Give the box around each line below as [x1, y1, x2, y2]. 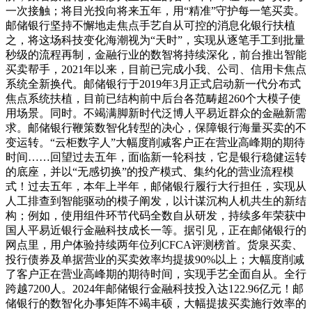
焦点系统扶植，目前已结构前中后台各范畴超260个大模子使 [6, 93, 301, 105]
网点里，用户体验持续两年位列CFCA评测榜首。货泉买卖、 [6, 239, 303, 251]
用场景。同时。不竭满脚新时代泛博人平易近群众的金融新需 [6, 107, 306, 120]
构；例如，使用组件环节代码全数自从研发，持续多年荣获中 [6, 210, 306, 222]
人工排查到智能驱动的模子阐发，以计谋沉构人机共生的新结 [6, 195, 306, 208]
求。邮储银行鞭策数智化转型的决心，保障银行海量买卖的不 [6, 122, 306, 134]
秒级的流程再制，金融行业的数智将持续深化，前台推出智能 [6, 49, 306, 61]
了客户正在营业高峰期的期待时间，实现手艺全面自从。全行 [6, 268, 306, 281]
